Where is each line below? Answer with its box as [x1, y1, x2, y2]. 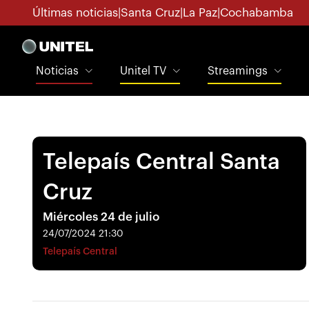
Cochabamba [220, 6, 293, 19]
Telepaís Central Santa [43, 151, 280, 173]
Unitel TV [119, 65, 166, 77]
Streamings [207, 65, 268, 77]
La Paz [183, 6, 217, 19]
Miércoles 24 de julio [43, 211, 159, 223]
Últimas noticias [32, 6, 118, 19]
